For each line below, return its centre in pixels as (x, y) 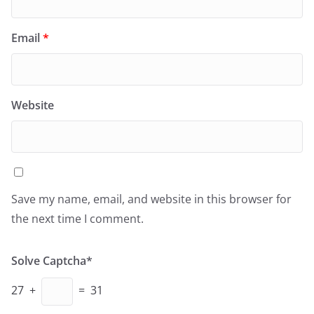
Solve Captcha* (52, 260)
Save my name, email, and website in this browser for (151, 199)
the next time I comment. (77, 218)
